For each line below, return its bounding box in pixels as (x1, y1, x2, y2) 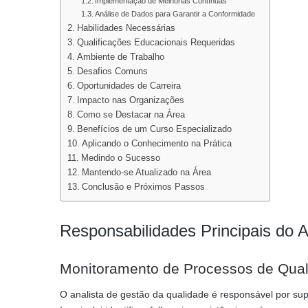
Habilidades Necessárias (76, 23, 175, 33)
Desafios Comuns (76, 66, 148, 76)
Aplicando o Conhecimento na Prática (81, 138, 232, 148)
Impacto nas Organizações (76, 95, 184, 105)
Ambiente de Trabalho (76, 52, 164, 62)
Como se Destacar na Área (76, 109, 185, 120)
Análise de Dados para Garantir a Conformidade (95, 9, 256, 18)
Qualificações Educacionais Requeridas (76, 37, 235, 47)
